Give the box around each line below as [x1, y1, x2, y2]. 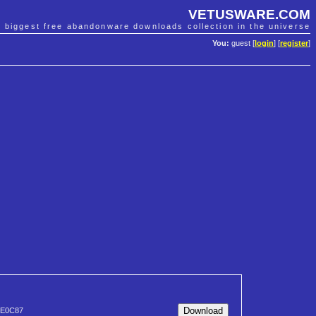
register [280, 39, 308, 48]
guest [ [229, 39, 255, 48]
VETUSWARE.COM [188, 6, 310, 22]
